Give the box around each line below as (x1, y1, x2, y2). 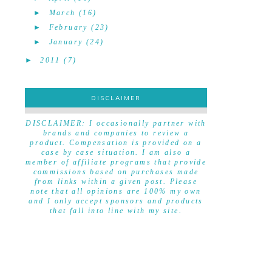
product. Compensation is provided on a (30, 138, 202, 147)
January (49, 38, 83, 46)
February (49, 23, 88, 32)
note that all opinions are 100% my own (30, 187, 202, 195)
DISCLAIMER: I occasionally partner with (25, 119, 206, 127)
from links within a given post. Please (34, 177, 198, 186)
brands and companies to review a (42, 129, 189, 137)
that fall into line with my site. (49, 206, 183, 215)
